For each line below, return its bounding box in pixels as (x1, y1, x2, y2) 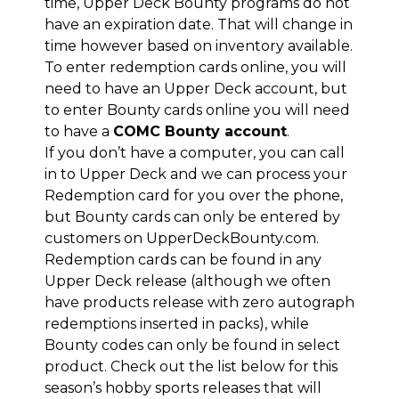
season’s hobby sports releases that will (45, 379, 322, 397)
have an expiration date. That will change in (45, 16, 353, 34)
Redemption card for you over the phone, (45, 187, 343, 205)
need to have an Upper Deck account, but (45, 80, 347, 98)
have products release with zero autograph (45, 294, 354, 312)
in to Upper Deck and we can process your (45, 166, 347, 183)
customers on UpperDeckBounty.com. (45, 230, 319, 248)
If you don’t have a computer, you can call (45, 144, 345, 162)
